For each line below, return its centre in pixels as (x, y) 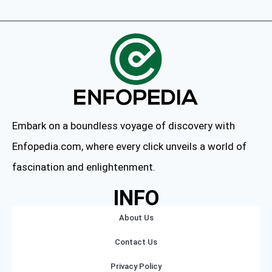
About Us (136, 218)
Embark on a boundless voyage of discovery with (124, 126)
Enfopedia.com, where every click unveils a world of (129, 146)
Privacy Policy (136, 266)
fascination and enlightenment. (84, 167)
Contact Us (136, 242)
